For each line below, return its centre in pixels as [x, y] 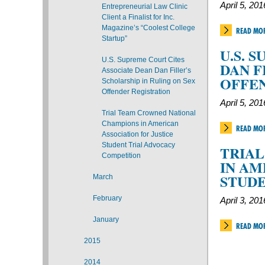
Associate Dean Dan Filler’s [146, 70]
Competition [121, 156]
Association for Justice [138, 134]
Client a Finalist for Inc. [138, 17]
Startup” [114, 38]
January [106, 219]
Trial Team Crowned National [149, 113]
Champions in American [140, 124]
